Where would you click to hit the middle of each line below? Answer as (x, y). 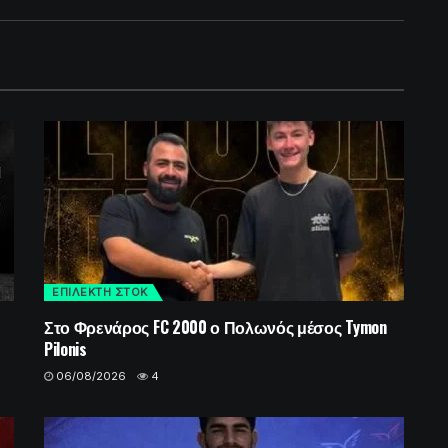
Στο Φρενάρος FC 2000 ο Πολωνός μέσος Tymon (215, 326)
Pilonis (65, 348)
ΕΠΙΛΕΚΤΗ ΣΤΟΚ (100, 291)
